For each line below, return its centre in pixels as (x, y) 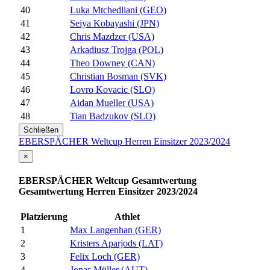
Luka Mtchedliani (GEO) (118, 10)
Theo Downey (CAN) (112, 63)
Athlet (127, 217)
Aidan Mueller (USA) (112, 103)
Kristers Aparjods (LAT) (116, 243)
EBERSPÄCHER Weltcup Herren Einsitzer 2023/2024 (124, 142)
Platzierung (44, 217)
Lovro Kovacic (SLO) (112, 90)
